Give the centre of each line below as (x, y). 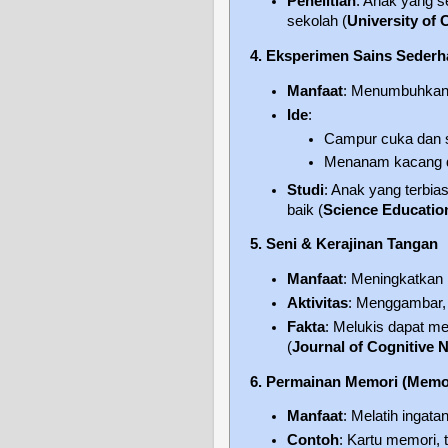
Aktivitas (318, 303)
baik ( (305, 209)
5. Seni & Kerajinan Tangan (344, 244)
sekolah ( (317, 21)
